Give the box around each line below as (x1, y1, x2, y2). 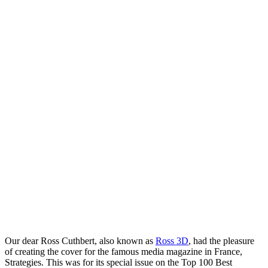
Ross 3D (156, 235, 188, 246)
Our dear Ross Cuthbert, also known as (5, 235, 156, 246)
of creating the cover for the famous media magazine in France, (5, 246, 242, 257)
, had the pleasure (188, 235, 254, 246)
